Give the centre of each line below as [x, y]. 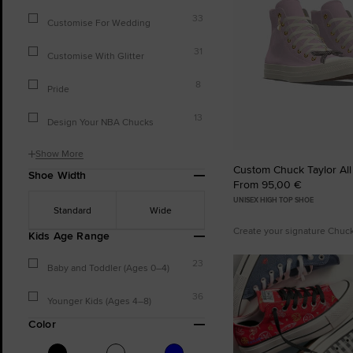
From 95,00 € [268, 184]
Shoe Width [58, 175]
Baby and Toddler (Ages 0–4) [108, 268]
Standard [72, 210]
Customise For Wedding [99, 22]
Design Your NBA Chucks [100, 122]
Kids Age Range [69, 236]
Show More [59, 153]
